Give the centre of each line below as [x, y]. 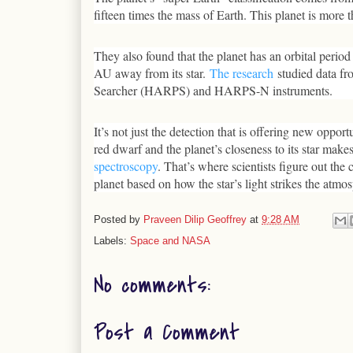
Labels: [112, 241]
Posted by [119, 220]
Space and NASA [170, 241]
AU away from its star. [152, 73]
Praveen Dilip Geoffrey [195, 220]
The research [242, 73]
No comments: [152, 285]
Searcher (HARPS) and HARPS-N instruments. [213, 90]
